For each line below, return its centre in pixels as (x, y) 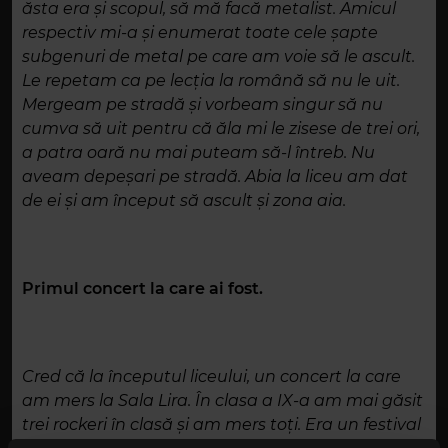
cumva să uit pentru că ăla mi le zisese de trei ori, (221, 129)
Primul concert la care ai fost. (142, 289)
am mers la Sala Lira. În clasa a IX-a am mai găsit (222, 401)
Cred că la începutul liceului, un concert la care (211, 377)
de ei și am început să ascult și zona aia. (184, 201)
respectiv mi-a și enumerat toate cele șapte (200, 33)
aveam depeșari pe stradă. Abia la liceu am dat (215, 177)
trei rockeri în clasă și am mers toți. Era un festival (221, 425)
